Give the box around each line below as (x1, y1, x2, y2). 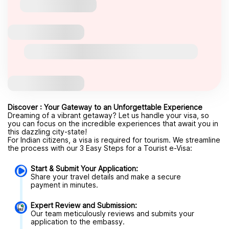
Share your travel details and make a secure (31, 172, 181, 181)
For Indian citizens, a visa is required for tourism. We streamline (8, 135, 220, 144)
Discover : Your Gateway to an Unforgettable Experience (8, 103, 202, 111)
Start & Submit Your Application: (31, 164, 138, 173)
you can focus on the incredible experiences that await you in (8, 119, 218, 128)
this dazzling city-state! (8, 127, 87, 136)
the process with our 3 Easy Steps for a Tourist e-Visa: (8, 144, 192, 152)
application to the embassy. (31, 217, 125, 226)
